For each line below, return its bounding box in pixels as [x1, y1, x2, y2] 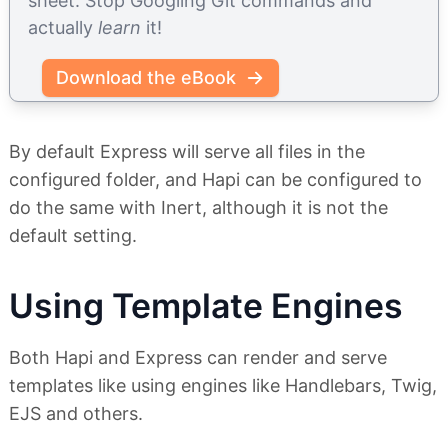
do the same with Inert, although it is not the [9, 197, 388, 219]
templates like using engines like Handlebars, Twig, [9, 375, 437, 397]
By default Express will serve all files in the [9, 141, 365, 163]
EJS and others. [9, 403, 143, 425]
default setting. [9, 225, 137, 247]
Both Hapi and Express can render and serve [9, 347, 387, 369]
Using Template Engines [9, 285, 403, 327]
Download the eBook [56, 67, 236, 89]
